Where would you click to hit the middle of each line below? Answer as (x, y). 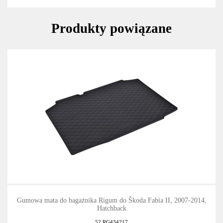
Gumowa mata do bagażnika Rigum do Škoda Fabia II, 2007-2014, (111, 200)
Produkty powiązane (111, 28)
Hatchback (111, 208)
